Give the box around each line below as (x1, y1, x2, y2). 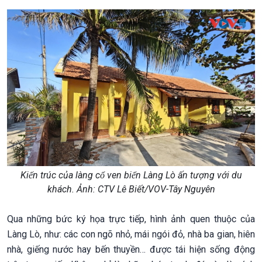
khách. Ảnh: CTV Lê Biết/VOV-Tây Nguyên (47, 184, 215, 195)
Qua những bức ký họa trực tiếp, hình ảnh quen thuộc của (7, 213, 255, 225)
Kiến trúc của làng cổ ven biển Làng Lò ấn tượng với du (20, 170, 242, 181)
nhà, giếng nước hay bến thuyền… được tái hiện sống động (7, 244, 255, 256)
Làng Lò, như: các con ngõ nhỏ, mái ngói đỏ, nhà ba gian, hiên (7, 229, 255, 240)
